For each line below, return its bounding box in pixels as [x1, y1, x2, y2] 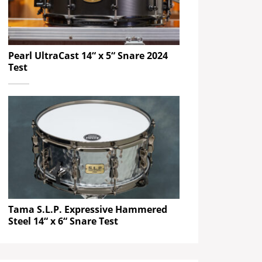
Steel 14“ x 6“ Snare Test [8, 214, 121, 227]
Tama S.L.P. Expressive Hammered [8, 202, 168, 216]
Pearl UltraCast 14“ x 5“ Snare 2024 [8, 49, 168, 63]
